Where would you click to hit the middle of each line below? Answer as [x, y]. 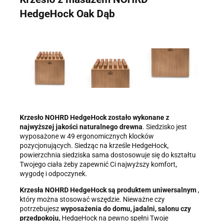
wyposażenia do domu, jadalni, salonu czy [126, 208]
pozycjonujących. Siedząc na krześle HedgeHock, [94, 145]
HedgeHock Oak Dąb [67, 14]
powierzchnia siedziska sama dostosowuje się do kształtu [108, 155]
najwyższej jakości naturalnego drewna [81, 127]
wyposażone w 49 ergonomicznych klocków [87, 136]
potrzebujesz [40, 208]
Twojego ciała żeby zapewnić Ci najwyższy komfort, [98, 164]
